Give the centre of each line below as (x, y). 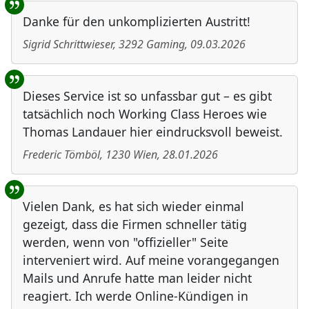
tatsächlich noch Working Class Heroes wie (145, 114)
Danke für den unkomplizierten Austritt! (137, 22)
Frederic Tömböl (61, 155)
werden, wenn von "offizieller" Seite (126, 242)
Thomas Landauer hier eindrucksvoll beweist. (153, 132)
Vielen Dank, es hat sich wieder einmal (133, 207)
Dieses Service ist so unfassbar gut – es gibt (147, 96)
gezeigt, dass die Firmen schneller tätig (135, 225)
